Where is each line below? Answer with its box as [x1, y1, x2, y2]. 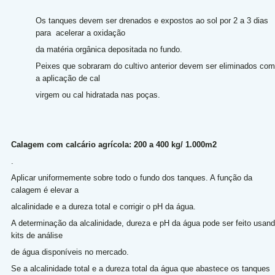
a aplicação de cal [35, 74, 103, 83]
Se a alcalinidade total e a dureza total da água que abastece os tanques [10, 264, 270, 273]
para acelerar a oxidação [35, 28, 128, 37]
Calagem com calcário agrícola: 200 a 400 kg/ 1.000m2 [10, 140, 217, 149]
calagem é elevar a [10, 185, 81, 195]
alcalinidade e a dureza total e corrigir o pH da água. [10, 202, 201, 211]
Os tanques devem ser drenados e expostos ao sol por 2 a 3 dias [35, 16, 268, 25]
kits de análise [10, 231, 65, 240]
